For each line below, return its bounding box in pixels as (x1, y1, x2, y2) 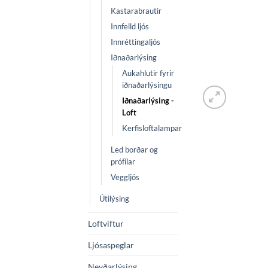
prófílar (111, 157, 135, 167)
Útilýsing (99, 194, 129, 204)
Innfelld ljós (111, 22, 149, 32)
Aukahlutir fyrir (122, 68, 174, 78)
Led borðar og (111, 145, 158, 155)
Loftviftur (88, 218, 124, 229)
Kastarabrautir (111, 6, 162, 16)
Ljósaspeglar (88, 240, 134, 251)
